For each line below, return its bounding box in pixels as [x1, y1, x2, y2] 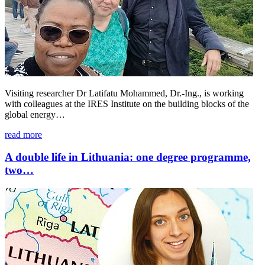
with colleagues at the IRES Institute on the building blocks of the [5, 98, 249, 109]
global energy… [5, 109, 65, 119]
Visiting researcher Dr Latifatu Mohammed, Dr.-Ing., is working [5, 88, 244, 98]
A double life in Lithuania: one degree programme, [5, 151, 251, 164]
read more [5, 129, 42, 140]
